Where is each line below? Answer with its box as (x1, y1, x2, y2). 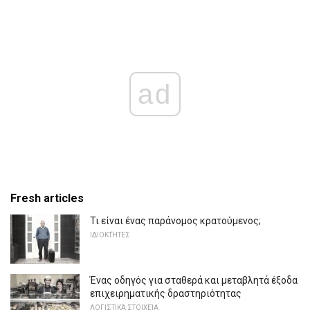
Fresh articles (10, 191, 84, 205)
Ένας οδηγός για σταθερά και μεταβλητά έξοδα (90, 275, 298, 286)
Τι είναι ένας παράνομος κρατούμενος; (90, 215, 261, 226)
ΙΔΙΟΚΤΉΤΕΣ (90, 230, 130, 239)
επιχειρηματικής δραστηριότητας (90, 288, 241, 300)
